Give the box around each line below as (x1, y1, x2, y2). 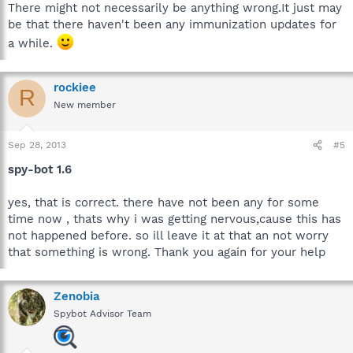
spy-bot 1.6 (8, 162, 72, 176)
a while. (8, 35, 57, 50)
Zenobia (54, 289, 100, 303)
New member (54, 98, 116, 110)
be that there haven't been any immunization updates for (8, 17, 336, 32)
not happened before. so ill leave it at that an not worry (8, 229, 329, 243)
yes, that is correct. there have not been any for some (8, 195, 319, 210)
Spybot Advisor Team (54, 308, 151, 319)
